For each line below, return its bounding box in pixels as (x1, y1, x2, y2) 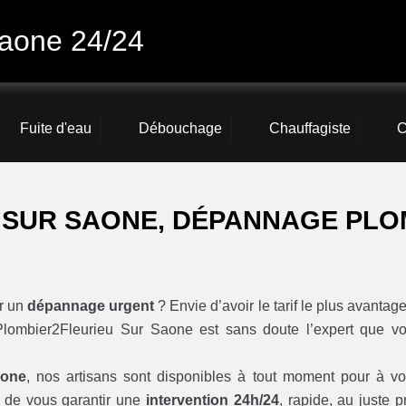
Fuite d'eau (20, 121, 92, 137)
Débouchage (138, 121, 222, 137)
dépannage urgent (27, 298, 155, 314)
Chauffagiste (268, 121, 351, 137)
